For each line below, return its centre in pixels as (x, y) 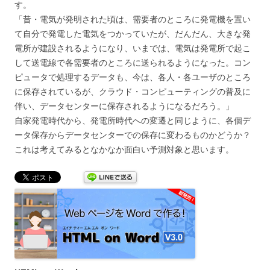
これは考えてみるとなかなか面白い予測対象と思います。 (124, 149)
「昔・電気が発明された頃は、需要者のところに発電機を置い (133, 19)
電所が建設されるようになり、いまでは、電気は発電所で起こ (133, 48)
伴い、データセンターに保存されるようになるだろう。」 (124, 105)
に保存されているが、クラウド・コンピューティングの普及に (133, 91)
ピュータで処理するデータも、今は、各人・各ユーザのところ (133, 77)
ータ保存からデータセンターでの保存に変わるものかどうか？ (133, 134)
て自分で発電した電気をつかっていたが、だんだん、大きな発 (133, 33)
